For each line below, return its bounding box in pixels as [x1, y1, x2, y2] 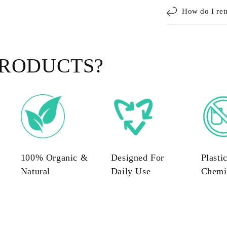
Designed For [110, 152, 164, 163]
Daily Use [110, 166, 151, 176]
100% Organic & [20, 152, 88, 163]
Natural [20, 166, 51, 176]
